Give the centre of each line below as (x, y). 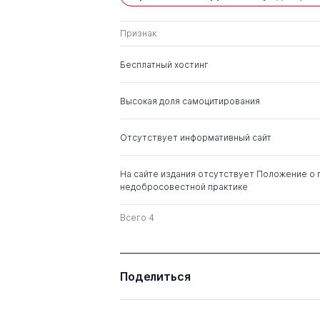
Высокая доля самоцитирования (190, 101)
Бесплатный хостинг (164, 65)
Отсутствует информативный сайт (196, 137)
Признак (138, 33)
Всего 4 (137, 217)
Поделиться (155, 276)
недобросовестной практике (184, 187)
